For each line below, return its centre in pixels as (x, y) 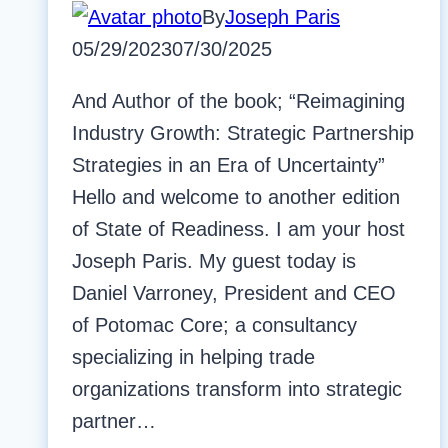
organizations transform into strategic (237, 389)
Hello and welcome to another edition (236, 197)
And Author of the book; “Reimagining (238, 101)
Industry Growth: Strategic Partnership (243, 133)
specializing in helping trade (193, 357)
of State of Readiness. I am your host (238, 229)
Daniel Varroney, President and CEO (234, 293)
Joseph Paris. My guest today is (214, 261)
